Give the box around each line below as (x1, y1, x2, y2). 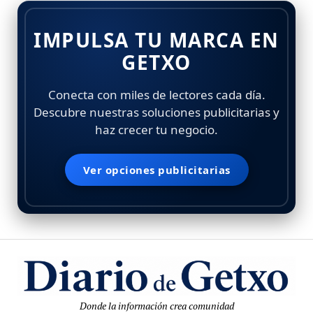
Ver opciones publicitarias (82, 163, 231, 177)
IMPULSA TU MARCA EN (34, 27, 279, 54)
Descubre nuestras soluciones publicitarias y (34, 104, 279, 121)
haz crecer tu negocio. (95, 122, 218, 138)
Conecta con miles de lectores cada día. (48, 87, 265, 103)
